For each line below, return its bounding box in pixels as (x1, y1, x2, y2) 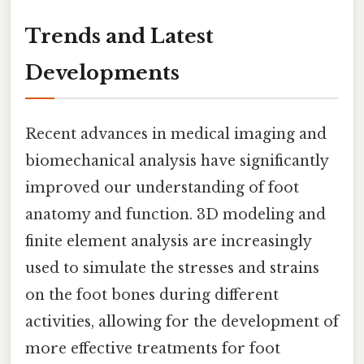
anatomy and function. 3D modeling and (25, 205, 326, 223)
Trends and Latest (25, 24, 214, 49)
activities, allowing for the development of (25, 312, 339, 331)
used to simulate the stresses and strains (25, 258, 319, 277)
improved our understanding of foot (25, 178, 299, 197)
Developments (25, 61, 180, 85)
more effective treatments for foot (25, 339, 280, 357)
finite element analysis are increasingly (25, 232, 311, 250)
